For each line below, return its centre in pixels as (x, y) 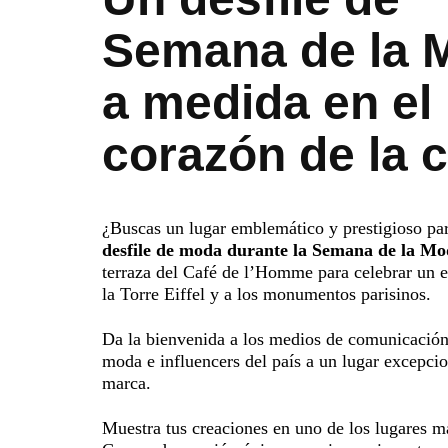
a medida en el (267, 102)
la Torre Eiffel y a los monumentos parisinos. (266, 293)
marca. (126, 382)
